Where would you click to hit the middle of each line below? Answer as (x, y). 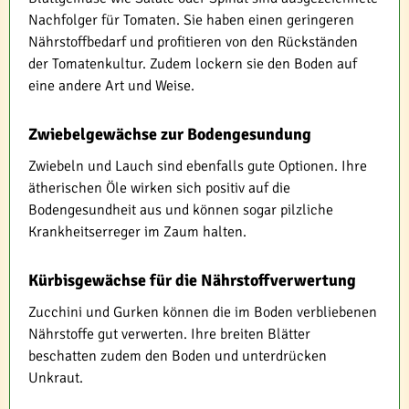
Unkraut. (56, 378)
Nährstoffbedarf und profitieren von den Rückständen (193, 42)
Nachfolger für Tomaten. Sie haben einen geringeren (191, 20)
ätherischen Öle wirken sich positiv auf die (159, 188)
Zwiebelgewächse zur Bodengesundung (170, 134)
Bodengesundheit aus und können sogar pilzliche (181, 210)
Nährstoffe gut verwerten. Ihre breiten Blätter (169, 334)
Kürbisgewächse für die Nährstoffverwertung (192, 280)
